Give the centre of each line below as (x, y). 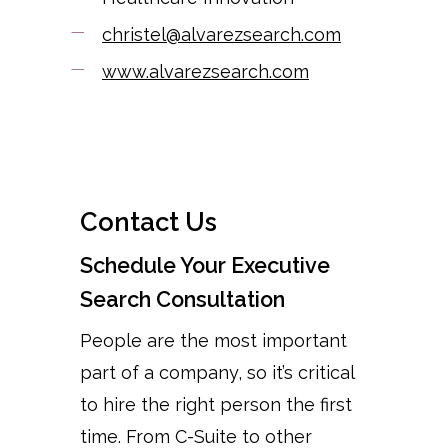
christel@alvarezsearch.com (221, 35)
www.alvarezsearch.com (205, 72)
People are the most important (213, 340)
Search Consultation (182, 299)
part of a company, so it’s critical (217, 372)
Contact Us (148, 221)
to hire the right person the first (216, 404)
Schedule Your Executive (205, 265)
